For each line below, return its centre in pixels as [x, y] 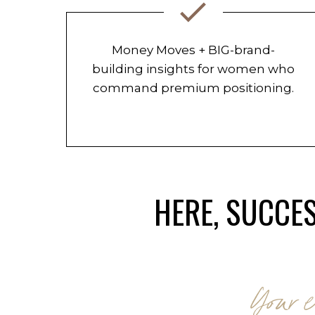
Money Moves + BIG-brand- [193, 50]
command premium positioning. [193, 88]
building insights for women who [193, 69]
